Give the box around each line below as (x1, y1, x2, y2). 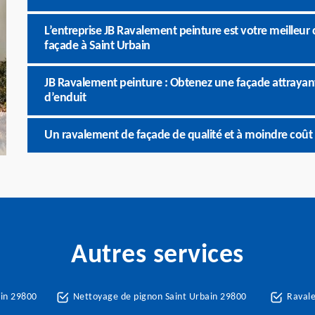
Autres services (71, 242, 244, 269)
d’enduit (44, 91, 86, 105)
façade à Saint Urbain (44, 39, 150, 53)
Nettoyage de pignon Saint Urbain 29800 (72, 292, 247, 302)
